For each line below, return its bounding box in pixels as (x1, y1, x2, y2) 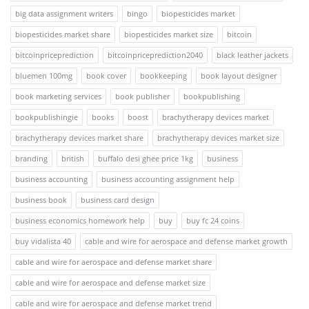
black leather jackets (217, 50, 288, 61)
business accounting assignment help (101, 174, 235, 185)
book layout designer (201, 70, 277, 81)
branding (15, 153, 48, 164)
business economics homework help (15, 215, 145, 226)
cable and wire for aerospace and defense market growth (85, 236, 288, 247)
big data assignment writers (15, 8, 113, 19)
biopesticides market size (124, 29, 213, 40)
